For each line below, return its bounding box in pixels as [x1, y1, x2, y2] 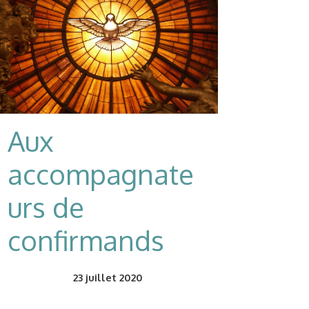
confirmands [8, 222, 164, 257]
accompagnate [8, 156, 194, 191]
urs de [8, 189, 84, 224]
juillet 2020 [82, 270, 143, 283]
